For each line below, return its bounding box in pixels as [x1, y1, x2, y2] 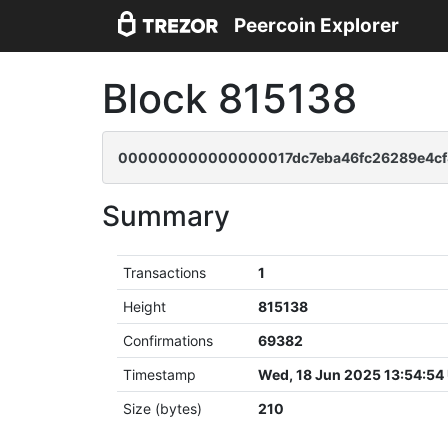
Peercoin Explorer [234, 14, 399, 38]
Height [123, 298, 167, 315]
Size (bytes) [123, 400, 203, 417]
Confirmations [123, 332, 214, 349]
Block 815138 [102, 74, 357, 123]
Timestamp [123, 366, 197, 383]
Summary [102, 199, 230, 233]
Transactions [123, 264, 207, 281]
